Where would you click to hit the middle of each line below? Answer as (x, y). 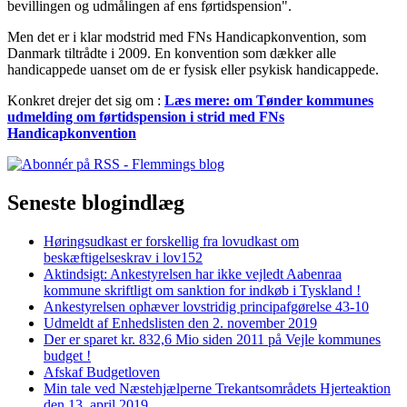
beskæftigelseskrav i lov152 (123, 257)
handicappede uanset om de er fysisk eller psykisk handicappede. (193, 70)
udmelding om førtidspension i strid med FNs (146, 117)
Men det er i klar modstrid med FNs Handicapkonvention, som (187, 37)
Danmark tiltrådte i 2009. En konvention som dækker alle (172, 54)
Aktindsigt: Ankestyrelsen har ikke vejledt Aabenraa (193, 273)
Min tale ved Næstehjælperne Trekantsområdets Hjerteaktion (217, 388)
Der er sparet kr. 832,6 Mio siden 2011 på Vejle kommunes (212, 339)
